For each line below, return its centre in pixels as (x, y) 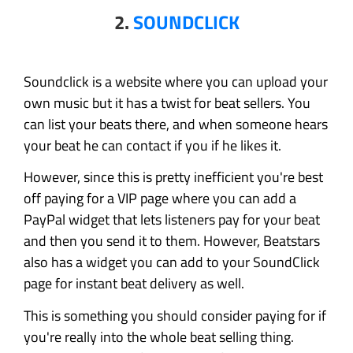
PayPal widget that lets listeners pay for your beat (172, 220)
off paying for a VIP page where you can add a (160, 199)
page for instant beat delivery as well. (134, 284)
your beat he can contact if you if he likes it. (152, 145)
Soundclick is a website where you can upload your (176, 81)
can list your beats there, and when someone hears (176, 124)
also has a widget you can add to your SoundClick (172, 262)
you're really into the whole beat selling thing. (159, 336)
